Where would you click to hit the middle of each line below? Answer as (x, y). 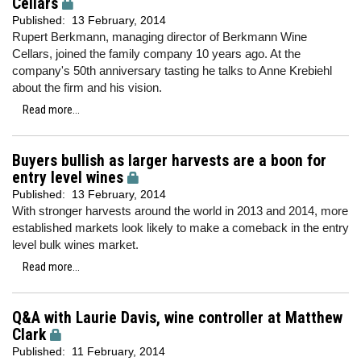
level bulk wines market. (75, 245)
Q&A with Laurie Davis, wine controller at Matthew (177, 318)
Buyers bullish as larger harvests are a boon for (169, 161)
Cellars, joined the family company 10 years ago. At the (156, 54)
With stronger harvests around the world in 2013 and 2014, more (180, 211)
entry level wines (68, 178)
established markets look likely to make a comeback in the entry (180, 228)
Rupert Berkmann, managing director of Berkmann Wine (160, 37)
